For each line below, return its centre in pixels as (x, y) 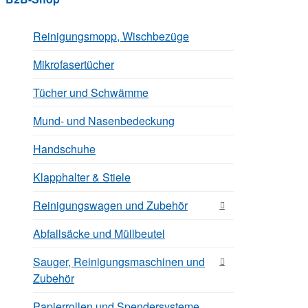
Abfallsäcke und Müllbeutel (99, 233)
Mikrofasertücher (74, 64)
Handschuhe (64, 148)
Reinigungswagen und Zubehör (110, 205)
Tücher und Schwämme (91, 92)
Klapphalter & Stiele (82, 177)
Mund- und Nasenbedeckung (104, 120)
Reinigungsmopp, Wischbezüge (111, 36)
